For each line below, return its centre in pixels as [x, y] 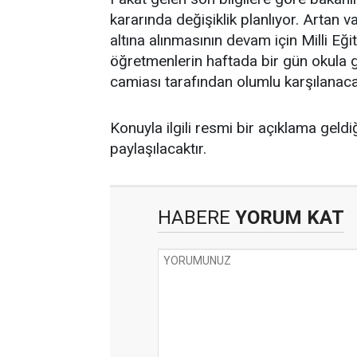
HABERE [194, 218]
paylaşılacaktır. [158, 149]
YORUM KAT [287, 218]
